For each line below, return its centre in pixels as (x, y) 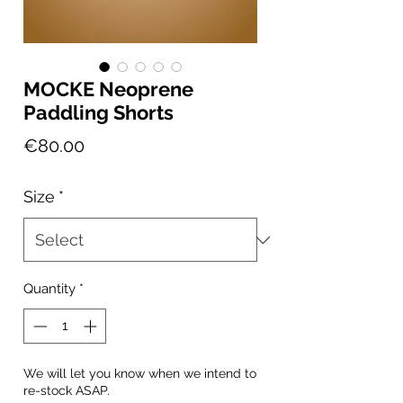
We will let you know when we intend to (140, 373)
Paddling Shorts (99, 113)
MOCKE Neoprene (108, 90)
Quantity (49, 289)
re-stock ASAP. (67, 390)
